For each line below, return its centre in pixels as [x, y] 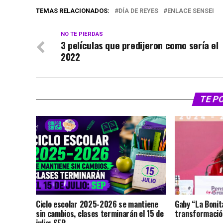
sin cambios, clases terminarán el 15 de [100, 213]
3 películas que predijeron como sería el [140, 45]
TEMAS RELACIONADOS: [73, 11]
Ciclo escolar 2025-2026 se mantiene [97, 204]
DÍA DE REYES [138, 11]
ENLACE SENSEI [191, 11]
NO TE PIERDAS [82, 34]
